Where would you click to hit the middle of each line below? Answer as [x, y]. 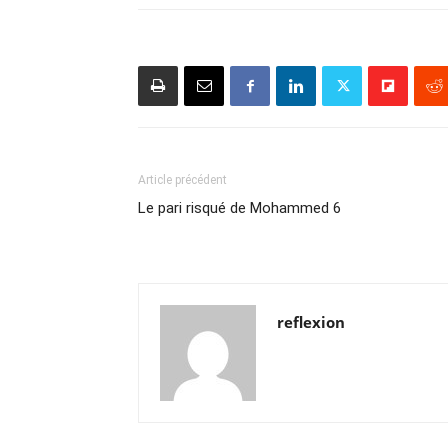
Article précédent [182, 180]
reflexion [311, 322]
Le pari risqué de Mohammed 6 [239, 208]
